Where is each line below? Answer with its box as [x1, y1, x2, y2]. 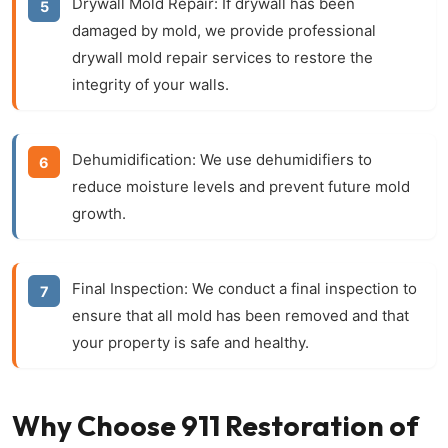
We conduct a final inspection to [188, 279, 417, 298]
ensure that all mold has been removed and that [72, 306, 409, 325]
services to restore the [208, 48, 373, 67]
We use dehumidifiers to [196, 150, 372, 169]
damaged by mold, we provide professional [72, 21, 376, 40]
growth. [72, 204, 126, 223]
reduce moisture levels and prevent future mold [72, 177, 410, 196]
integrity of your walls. [72, 75, 229, 94]
